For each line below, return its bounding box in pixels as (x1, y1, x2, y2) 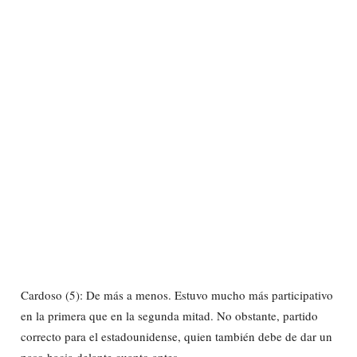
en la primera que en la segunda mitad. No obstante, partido (21, 307, 318, 324)
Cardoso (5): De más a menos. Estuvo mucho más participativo (21, 286, 333, 303)
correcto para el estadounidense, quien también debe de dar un (21, 328, 332, 344)
